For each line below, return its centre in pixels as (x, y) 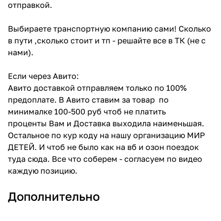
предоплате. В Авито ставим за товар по (88, 99)
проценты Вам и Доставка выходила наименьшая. (106, 123)
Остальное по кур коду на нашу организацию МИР (106, 135)
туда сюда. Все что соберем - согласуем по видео (105, 159)
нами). (21, 52)
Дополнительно (54, 196)
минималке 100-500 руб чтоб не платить (87, 111)
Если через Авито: (43, 76)
